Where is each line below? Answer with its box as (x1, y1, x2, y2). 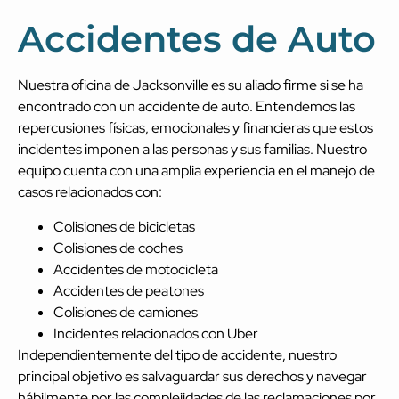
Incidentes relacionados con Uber (53, 323, 258, 343)
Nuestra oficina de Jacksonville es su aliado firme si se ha (18, 76, 363, 95)
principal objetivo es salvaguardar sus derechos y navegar (18, 366, 367, 386)
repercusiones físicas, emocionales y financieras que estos (18, 118, 373, 138)
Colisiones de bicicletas (53, 216, 195, 236)
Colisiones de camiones (53, 302, 198, 322)
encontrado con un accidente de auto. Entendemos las (18, 97, 355, 117)
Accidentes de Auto (18, 17, 376, 61)
